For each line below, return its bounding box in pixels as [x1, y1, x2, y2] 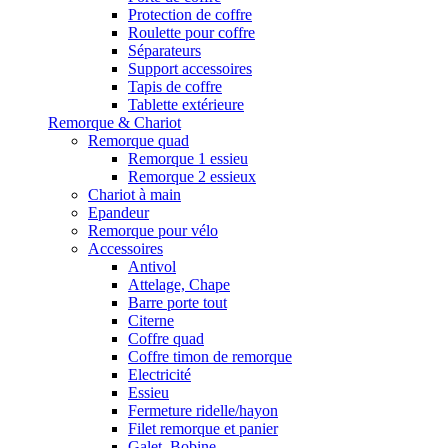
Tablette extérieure [128, 96, 244, 113]
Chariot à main [88, 186, 181, 203]
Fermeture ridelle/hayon [128, 402, 278, 419]
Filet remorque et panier [128, 420, 278, 437]
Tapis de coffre [128, 78, 222, 95]
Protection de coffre [128, 6, 252, 23]
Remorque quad [88, 132, 189, 149]
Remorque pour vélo [88, 222, 218, 239]
